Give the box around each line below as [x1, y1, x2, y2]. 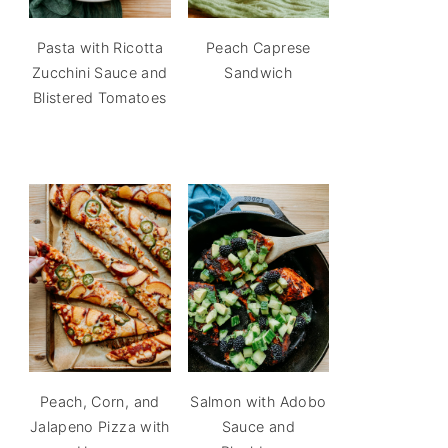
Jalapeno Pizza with [29, 418, 170, 436]
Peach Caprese [205, 38, 311, 56]
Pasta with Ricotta [36, 38, 163, 56]
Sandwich [224, 63, 293, 81]
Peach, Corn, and [39, 393, 160, 411]
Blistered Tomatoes [33, 88, 167, 106]
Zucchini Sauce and [32, 63, 168, 81]
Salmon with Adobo [190, 393, 327, 411]
